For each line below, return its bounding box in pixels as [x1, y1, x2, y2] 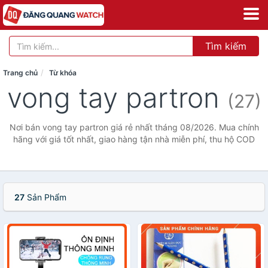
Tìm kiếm [205, 40, 246, 52]
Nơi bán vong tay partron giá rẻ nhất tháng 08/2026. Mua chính [9, 122, 259, 132]
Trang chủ [3, 68, 38, 77]
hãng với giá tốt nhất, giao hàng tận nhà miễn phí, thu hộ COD [13, 134, 255, 144]
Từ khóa [49, 68, 77, 77]
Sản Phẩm [25, 192, 66, 202]
